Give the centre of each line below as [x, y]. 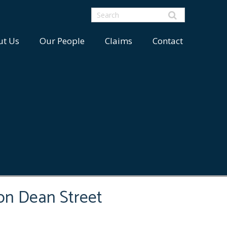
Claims [118, 41]
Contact [167, 41]
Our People [62, 41]
